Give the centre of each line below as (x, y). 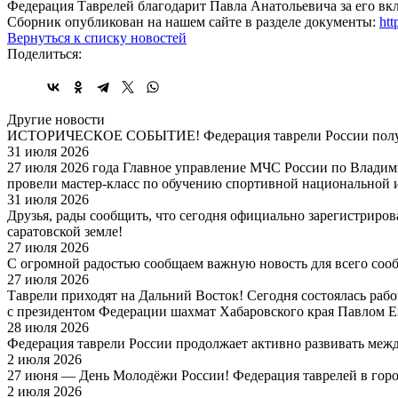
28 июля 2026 (48, 327)
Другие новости (56, 119)
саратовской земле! (65, 231)
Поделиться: (44, 53)
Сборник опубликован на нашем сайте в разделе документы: (193, 21)
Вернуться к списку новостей (97, 37)
